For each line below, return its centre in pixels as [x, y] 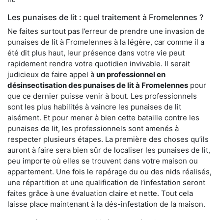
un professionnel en [131, 75]
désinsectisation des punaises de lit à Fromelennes [98, 85]
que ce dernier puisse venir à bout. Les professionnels [102, 96]
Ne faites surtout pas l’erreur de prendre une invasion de [106, 31]
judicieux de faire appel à [52, 75]
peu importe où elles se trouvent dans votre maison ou [103, 161]
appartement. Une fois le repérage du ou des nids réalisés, [110, 172]
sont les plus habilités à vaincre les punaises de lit [94, 107]
